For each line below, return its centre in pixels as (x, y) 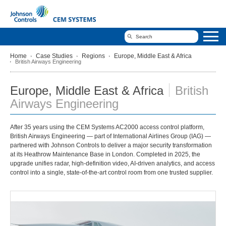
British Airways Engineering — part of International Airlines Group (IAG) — (110, 136)
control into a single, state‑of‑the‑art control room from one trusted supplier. (111, 172)
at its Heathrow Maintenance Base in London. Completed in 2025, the (105, 154)
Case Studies (54, 56)
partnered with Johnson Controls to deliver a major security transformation (111, 145)
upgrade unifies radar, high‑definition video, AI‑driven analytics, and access (112, 163)
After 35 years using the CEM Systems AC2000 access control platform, (107, 127)
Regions (93, 56)
